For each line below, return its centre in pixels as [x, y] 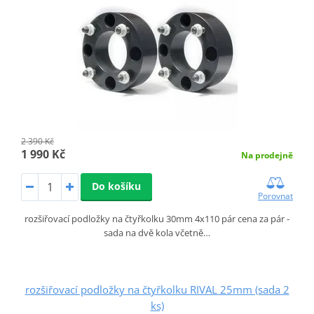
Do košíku [116, 186]
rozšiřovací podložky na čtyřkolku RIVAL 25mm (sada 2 [157, 289]
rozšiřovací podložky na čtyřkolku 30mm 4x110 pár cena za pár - [157, 218]
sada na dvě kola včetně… [157, 232]
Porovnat [276, 196]
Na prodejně [267, 155]
